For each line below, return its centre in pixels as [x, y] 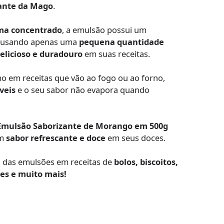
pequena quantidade [122, 42]
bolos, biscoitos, [146, 162]
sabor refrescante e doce [56, 138]
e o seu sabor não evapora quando [83, 90]
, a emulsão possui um [104, 30]
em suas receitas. [116, 54]
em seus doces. [136, 138]
